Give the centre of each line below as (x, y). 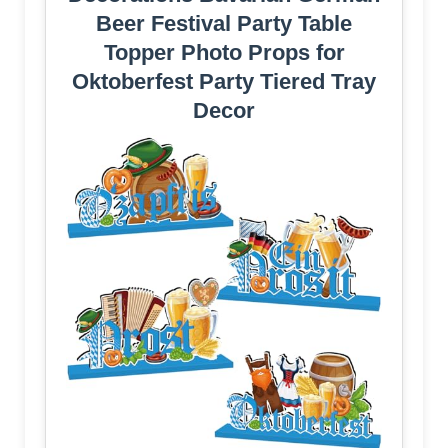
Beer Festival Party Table (224, 24)
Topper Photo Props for (224, 53)
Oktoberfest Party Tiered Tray (224, 82)
